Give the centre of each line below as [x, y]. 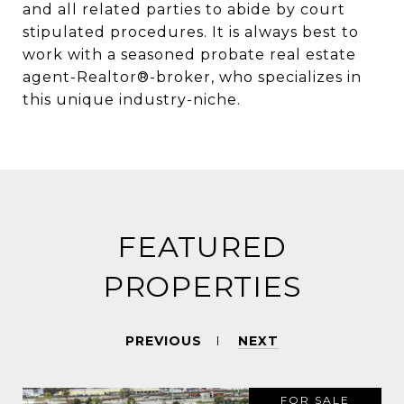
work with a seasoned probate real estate [189, 55]
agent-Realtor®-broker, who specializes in [192, 77]
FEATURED [202, 247]
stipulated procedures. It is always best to [191, 32]
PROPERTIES [202, 286]
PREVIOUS [164, 341]
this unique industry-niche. [132, 100]
